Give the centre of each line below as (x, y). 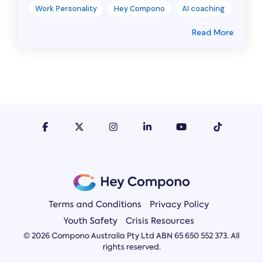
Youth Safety (90, 221)
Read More (213, 33)
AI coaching (203, 9)
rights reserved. (131, 247)
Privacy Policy (179, 205)
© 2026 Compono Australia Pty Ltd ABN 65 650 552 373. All (131, 236)
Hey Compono (139, 9)
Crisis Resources (160, 221)
